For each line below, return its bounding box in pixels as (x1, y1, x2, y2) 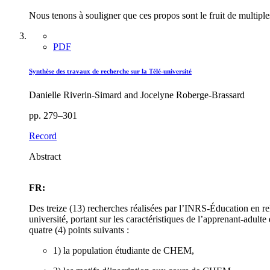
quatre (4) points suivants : (29, 225, 129, 236)
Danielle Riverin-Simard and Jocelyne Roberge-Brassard (29, 90, 245, 101)
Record (29, 131, 57, 142)
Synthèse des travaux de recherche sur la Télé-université (29, 67, 192, 75)
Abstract (29, 151, 61, 162)
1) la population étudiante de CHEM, (53, 245, 194, 256)
